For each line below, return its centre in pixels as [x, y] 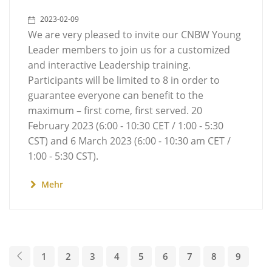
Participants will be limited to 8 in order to [124, 80]
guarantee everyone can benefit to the [116, 95]
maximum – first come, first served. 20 [115, 110]
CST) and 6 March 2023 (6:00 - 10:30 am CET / [129, 141]
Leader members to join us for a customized [129, 50]
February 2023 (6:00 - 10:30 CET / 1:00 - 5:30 [126, 126]
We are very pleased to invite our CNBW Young [134, 35]
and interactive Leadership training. [109, 65]
